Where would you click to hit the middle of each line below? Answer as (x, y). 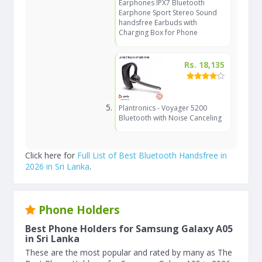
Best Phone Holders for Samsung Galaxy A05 (129, 229)
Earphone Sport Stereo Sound (168, 13)
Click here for (51, 155)
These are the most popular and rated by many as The (129, 252)
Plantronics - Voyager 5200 (163, 108)
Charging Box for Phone (158, 32)
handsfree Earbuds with (158, 23)
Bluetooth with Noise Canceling (170, 118)
